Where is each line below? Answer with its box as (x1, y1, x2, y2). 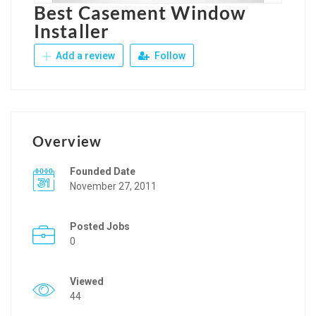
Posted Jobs (70, 220, 130, 232)
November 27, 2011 (70, 180, 157, 192)
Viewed (70, 275, 104, 287)
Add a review (54, 49, 115, 61)
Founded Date (70, 165, 135, 177)
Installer (34, 19, 109, 42)
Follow (152, 49, 186, 61)
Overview (32, 132, 102, 150)
